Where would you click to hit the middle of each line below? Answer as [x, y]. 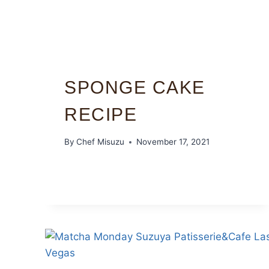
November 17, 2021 [173, 142]
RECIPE [101, 114]
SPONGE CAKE [135, 87]
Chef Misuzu [101, 142]
